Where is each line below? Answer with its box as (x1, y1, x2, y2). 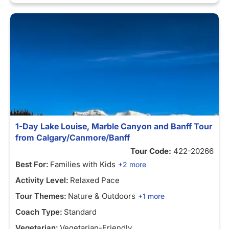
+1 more (138, 192, 165, 200)
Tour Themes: (15, 191, 66, 201)
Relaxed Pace (70, 175, 120, 185)
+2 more (118, 160, 146, 169)
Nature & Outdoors (68, 191, 135, 201)
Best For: (15, 159, 49, 169)
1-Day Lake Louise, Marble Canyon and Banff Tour (15, 121, 212, 131)
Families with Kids (50, 159, 116, 169)
